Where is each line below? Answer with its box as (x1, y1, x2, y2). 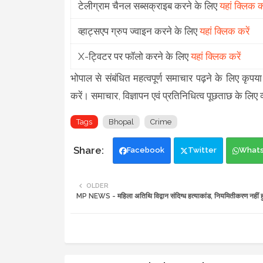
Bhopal (108, 117, 134, 126)
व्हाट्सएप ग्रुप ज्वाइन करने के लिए (77, 25, 200, 37)
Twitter (187, 145, 217, 154)
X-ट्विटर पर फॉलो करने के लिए (77, 50, 191, 62)
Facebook (126, 145, 164, 154)
